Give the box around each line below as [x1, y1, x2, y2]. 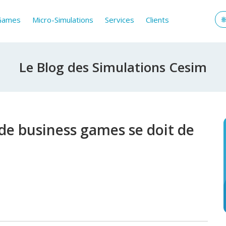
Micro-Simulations [32, 15, 94, 25]
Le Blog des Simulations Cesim [19, 58, 207, 77]
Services [105, 15, 135, 25]
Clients [146, 15, 169, 25]
